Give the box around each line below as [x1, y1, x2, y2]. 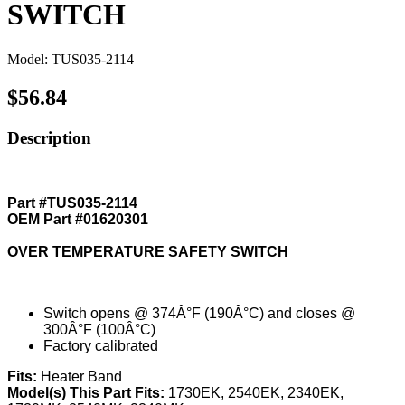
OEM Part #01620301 [7, 212, 148, 228]
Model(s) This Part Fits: [7, 385, 168, 401]
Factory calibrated [43, 338, 158, 354]
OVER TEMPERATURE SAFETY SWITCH [7, 244, 288, 260]
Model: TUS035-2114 [7, 51, 134, 67]
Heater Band [41, 369, 122, 385]
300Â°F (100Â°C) [43, 322, 155, 338]
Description [7, 127, 91, 147]
